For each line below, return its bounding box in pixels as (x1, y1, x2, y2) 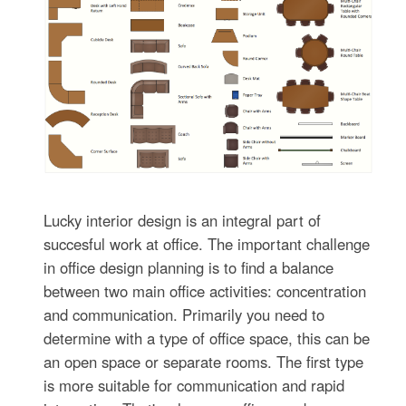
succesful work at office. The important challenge (43, 233, 371, 256)
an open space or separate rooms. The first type (43, 351, 364, 373)
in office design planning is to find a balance (43, 256, 334, 279)
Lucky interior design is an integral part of (43, 209, 322, 232)
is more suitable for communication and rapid (43, 374, 345, 397)
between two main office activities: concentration (43, 280, 367, 303)
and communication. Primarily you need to (43, 304, 325, 326)
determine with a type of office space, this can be (43, 327, 371, 350)
